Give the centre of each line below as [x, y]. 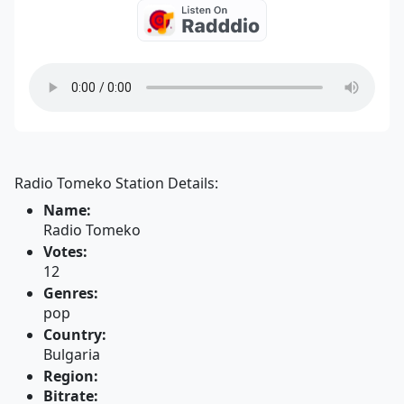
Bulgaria [72, 354]
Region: [71, 376]
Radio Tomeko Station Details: [116, 183]
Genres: [71, 293]
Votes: [65, 252]
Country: [75, 335]
